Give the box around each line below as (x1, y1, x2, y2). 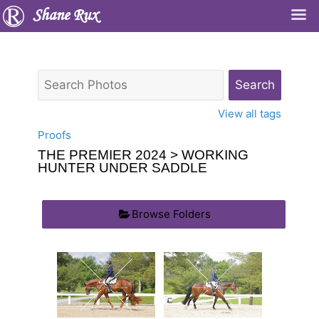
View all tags (218, 107, 281, 120)
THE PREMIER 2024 (38, 147, 167, 162)
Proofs (38, 128, 71, 142)
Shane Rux (33, 7, 98, 25)
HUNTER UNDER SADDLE (38, 160, 207, 175)
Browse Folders (132, 206, 211, 221)
